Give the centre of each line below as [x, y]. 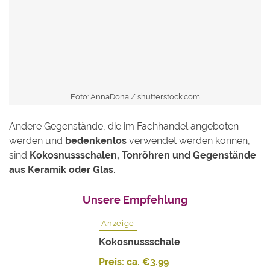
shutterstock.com [168, 97]
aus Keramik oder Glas [61, 170]
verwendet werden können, [188, 141]
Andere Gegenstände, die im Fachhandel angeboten [124, 127]
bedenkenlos [96, 141]
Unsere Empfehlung [135, 200]
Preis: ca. [121, 262]
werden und [37, 141]
